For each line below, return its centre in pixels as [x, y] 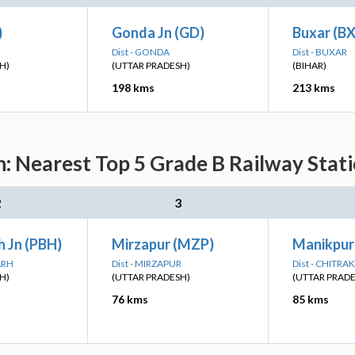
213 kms [314, 88]
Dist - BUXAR [320, 52]
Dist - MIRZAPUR [147, 263]
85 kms [311, 299]
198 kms [133, 88]
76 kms [130, 299]
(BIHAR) [309, 65]
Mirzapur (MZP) [163, 244]
